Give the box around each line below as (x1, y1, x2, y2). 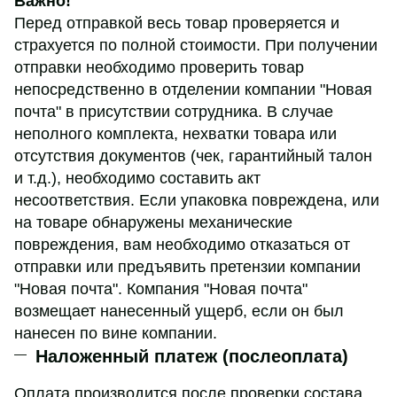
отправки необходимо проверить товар (14, 58, 304, 77)
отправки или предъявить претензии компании (14, 258, 361, 276)
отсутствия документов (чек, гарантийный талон (14, 147, 372, 166)
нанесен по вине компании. (14, 324, 217, 343)
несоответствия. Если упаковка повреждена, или (14, 191, 379, 210)
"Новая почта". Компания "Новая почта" (14, 280, 307, 299)
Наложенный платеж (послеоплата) (35, 346, 348, 367)
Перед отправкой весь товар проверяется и (14, 14, 339, 33)
